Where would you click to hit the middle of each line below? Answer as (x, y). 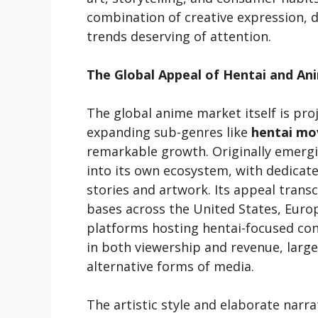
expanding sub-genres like (169, 132)
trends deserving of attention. (179, 36)
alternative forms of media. (170, 266)
